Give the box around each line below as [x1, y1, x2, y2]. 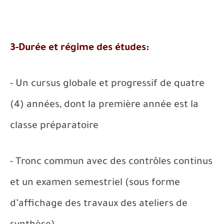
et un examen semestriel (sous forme [10, 178, 180, 189]
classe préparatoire [10, 121, 98, 132]
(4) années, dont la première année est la [10, 100, 198, 111]
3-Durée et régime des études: [10, 43, 149, 54]
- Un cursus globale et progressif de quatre [10, 79, 204, 90]
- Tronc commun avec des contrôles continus [10, 157, 212, 168]
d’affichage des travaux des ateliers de [10, 199, 187, 210]
